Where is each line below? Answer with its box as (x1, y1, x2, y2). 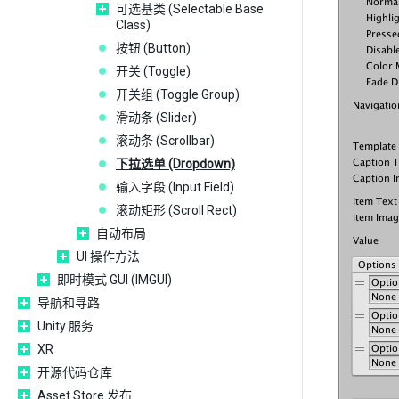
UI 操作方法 (77, 249, 140, 264)
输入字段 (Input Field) (116, 180, 234, 194)
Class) (116, 18, 151, 32)
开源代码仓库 (37, 365, 112, 379)
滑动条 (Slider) (116, 110, 197, 125)
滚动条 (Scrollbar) (116, 134, 215, 148)
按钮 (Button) (116, 41, 191, 55)
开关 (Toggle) (116, 64, 191, 78)
